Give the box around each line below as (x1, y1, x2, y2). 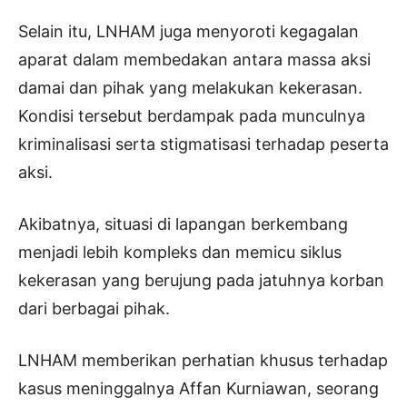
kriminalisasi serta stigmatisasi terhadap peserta (18, 134, 389, 154)
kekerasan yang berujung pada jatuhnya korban (18, 271, 384, 291)
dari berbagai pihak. (18, 299, 170, 319)
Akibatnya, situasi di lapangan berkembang (18, 214, 348, 234)
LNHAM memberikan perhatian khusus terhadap (18, 351, 388, 371)
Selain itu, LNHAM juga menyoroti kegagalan (18, 22, 359, 42)
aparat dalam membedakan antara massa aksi (18, 50, 371, 70)
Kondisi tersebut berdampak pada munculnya (18, 106, 365, 126)
